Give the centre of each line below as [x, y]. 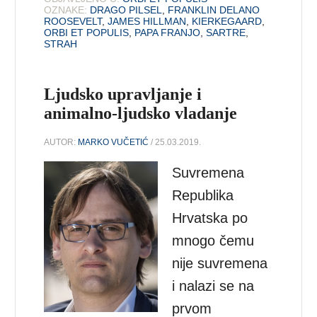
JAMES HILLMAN [147, 21]
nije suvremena [220, 263]
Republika [203, 195]
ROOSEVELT [73, 21]
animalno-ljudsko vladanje [141, 113]
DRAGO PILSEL [126, 10]
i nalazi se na [213, 286]
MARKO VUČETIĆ [114, 142]
